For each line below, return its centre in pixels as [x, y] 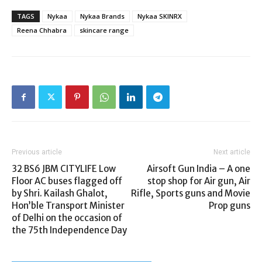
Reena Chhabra [42, 30]
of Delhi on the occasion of [67, 218]
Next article [232, 152]
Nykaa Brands [102, 16]
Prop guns [230, 206]
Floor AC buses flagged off [67, 181]
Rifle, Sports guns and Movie [191, 193]
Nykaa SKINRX [160, 16]
